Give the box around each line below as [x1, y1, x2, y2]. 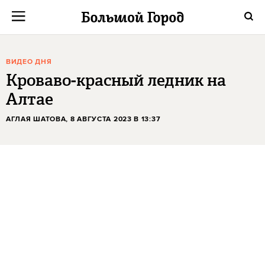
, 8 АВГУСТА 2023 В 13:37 [66, 115, 161, 124]
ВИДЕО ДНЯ [6, 57, 52, 66]
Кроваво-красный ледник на [6, 69, 226, 92]
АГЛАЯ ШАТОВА [6, 115, 66, 124]
